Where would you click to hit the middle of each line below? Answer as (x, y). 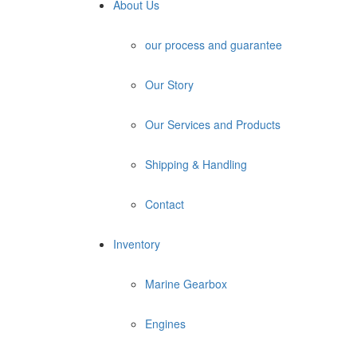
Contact (165, 204)
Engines (165, 324)
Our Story (169, 84)
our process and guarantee (214, 45)
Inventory (137, 244)
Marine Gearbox (186, 284)
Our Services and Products (213, 124)
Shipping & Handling (196, 164)
